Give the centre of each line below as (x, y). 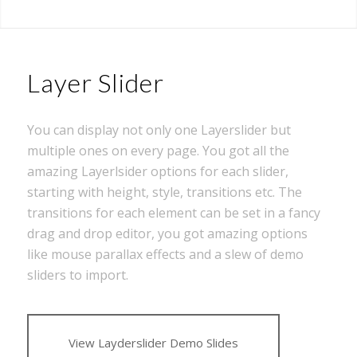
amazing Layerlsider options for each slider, (157, 171)
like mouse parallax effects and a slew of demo (165, 254)
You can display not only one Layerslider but (159, 129)
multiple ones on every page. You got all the (158, 150)
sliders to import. (77, 275)
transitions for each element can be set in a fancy (173, 212)
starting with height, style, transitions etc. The (164, 192)
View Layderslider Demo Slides (153, 343)
